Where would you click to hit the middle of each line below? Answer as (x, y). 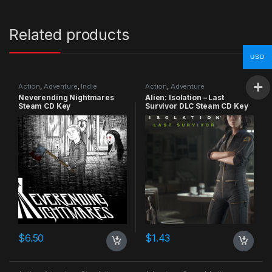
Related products (69, 34)
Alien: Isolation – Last (184, 97)
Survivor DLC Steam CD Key (196, 106)
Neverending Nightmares (66, 97)
